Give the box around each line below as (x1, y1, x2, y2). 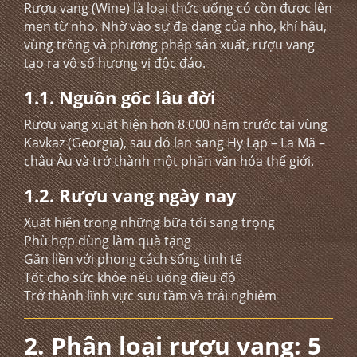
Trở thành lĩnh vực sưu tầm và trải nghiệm (24, 287, 277, 304)
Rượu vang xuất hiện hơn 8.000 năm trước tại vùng (24, 116, 328, 133)
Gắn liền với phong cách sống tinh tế (24, 250, 242, 268)
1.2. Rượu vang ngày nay (24, 183, 237, 207)
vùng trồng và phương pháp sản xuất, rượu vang (24, 36, 315, 53)
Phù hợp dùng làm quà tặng (24, 232, 191, 249)
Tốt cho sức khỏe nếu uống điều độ (24, 269, 236, 286)
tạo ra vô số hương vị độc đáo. (24, 54, 206, 72)
